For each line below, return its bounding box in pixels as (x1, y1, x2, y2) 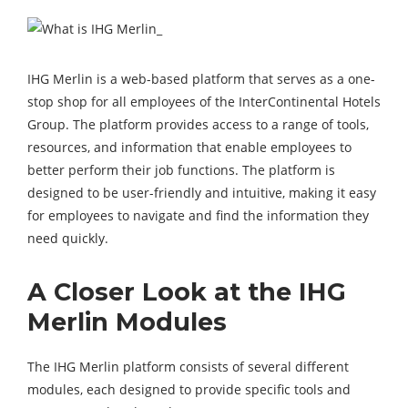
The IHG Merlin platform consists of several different (27, 358, 349, 376)
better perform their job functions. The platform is (27, 161, 335, 179)
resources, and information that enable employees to (27, 138, 352, 157)
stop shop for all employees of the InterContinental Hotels (27, 93, 381, 111)
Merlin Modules (27, 307, 227, 338)
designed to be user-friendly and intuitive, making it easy (27, 184, 376, 202)
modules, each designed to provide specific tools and (27, 381, 351, 399)
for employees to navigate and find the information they (27, 207, 369, 225)
